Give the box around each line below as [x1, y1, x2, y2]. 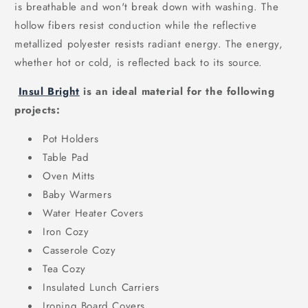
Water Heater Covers [43, 206, 144, 221]
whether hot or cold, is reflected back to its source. [14, 55, 267, 71]
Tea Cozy [43, 261, 86, 277]
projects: [14, 102, 64, 118]
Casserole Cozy [43, 243, 116, 258]
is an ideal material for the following [79, 84, 275, 100]
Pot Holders [43, 131, 99, 147]
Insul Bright [18, 84, 80, 100]
